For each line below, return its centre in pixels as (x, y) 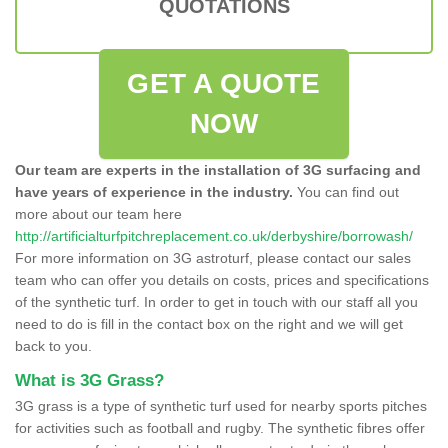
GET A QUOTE (224, 83)
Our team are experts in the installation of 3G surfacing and (218, 169)
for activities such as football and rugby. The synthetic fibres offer (220, 427)
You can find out (346, 191)
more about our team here (98, 213)
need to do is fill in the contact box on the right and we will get (209, 323)
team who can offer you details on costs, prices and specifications (222, 279)
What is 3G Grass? (89, 380)
